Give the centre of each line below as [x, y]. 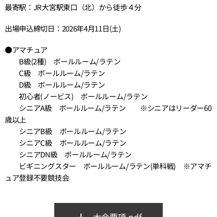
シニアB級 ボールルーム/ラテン [66, 131]
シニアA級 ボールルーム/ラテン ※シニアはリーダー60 [108, 108]
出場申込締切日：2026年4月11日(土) [63, 28]
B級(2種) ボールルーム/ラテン [63, 61]
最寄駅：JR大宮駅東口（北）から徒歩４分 [73, 7]
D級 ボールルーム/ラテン [55, 84]
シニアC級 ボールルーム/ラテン [66, 142]
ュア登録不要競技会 [37, 177]
